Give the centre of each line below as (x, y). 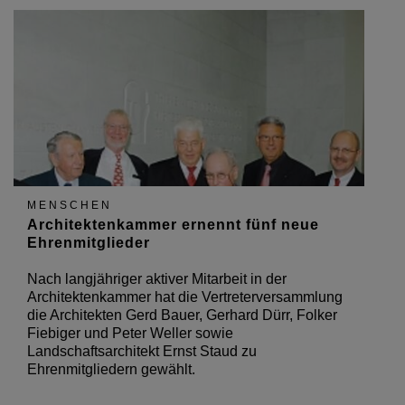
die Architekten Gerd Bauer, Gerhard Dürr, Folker (182, 315)
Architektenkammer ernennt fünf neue (173, 225)
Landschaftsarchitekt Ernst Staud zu (142, 351)
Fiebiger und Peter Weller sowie (130, 333)
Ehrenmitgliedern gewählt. (111, 369)
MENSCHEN (70, 205)
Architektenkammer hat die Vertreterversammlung (185, 297)
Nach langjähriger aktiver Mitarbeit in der (157, 279)
